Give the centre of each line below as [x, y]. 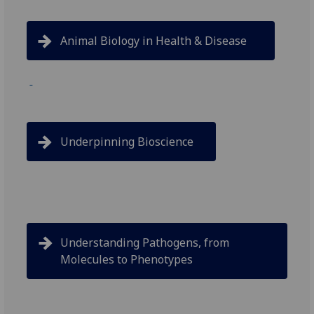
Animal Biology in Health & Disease [154, 41]
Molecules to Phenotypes [127, 260]
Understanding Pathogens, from [145, 243]
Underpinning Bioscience [127, 142]
